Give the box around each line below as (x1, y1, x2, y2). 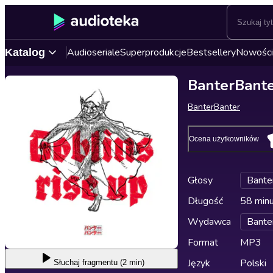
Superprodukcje (120, 46, 186, 59)
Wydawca (188, 215, 231, 229)
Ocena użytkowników (189, 135, 259, 143)
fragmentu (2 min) (82, 258, 144, 267)
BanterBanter (188, 101, 240, 113)
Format (188, 236, 218, 249)
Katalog (5, 46, 45, 58)
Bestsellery (186, 46, 236, 59)
